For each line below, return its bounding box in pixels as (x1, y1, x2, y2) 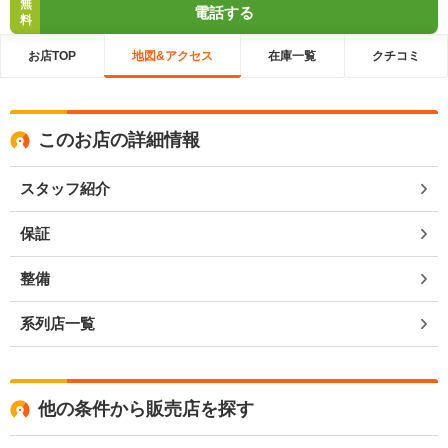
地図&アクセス (131, 48, 213, 63)
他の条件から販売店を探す (38, 399, 254, 419)
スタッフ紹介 (20, 180, 110, 197)
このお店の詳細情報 (38, 130, 200, 150)
